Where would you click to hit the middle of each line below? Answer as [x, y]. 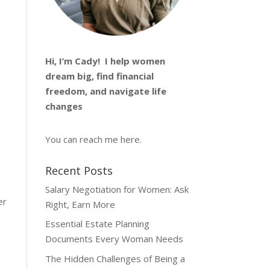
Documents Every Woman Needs [114, 239]
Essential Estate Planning [97, 224]
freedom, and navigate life [105, 91]
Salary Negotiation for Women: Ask [117, 189]
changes [65, 106]
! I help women [131, 61]
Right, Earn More [80, 204]
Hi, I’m [60, 61]
